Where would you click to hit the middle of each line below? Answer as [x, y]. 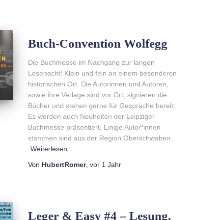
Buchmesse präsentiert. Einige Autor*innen [94, 127]
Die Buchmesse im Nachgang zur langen [91, 62]
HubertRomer [64, 164]
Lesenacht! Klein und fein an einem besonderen [102, 73]
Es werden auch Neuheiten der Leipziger [91, 116]
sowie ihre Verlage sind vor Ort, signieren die [97, 95]
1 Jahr [111, 164]
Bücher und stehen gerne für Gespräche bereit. [101, 105]
